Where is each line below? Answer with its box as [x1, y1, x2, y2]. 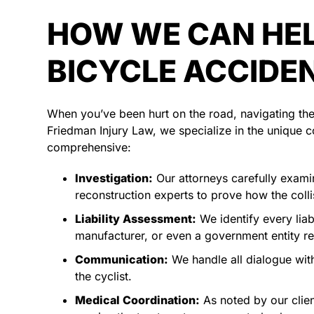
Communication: [75, 252, 169, 266]
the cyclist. [75, 268, 132, 283]
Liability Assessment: [75, 211, 197, 226]
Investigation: [75, 170, 153, 185]
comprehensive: [47, 139, 132, 154]
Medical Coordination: [75, 292, 200, 307]
